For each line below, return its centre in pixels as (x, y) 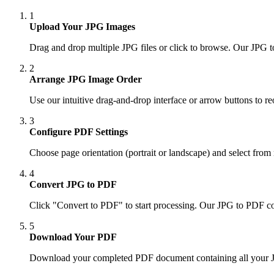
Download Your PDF (73, 237)
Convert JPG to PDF (73, 184)
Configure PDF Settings (79, 132)
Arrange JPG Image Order (86, 79)
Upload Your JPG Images (82, 27)
